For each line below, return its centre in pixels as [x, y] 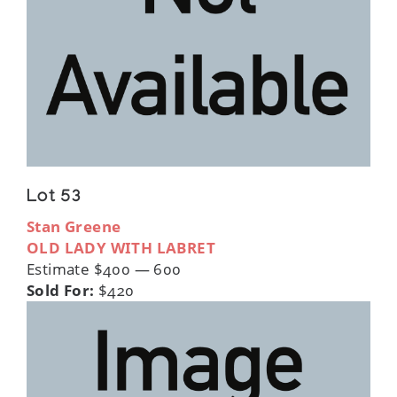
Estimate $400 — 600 [104, 269]
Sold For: [61, 291]
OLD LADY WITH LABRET [121, 248]
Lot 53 [54, 199]
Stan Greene [74, 227]
